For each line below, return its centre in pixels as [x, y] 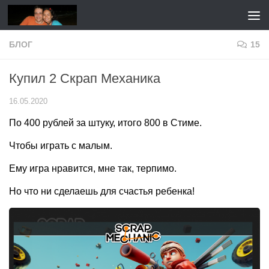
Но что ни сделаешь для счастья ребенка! [102, 191]
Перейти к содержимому [75, 17]
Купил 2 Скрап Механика [85, 78]
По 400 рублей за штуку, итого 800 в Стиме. [105, 123]
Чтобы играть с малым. [61, 146]
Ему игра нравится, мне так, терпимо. [93, 168]
